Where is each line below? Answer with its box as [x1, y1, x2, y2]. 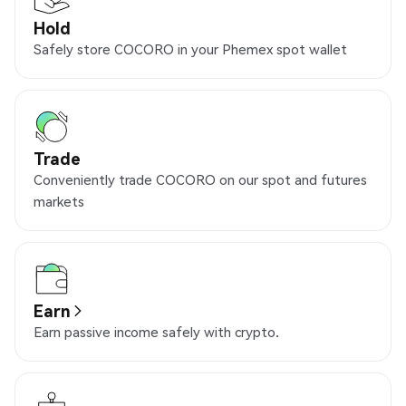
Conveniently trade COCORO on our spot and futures [34, 170, 367, 189]
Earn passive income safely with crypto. [34, 323, 279, 342]
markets [34, 192, 84, 211]
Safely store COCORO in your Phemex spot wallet [34, 40, 347, 59]
